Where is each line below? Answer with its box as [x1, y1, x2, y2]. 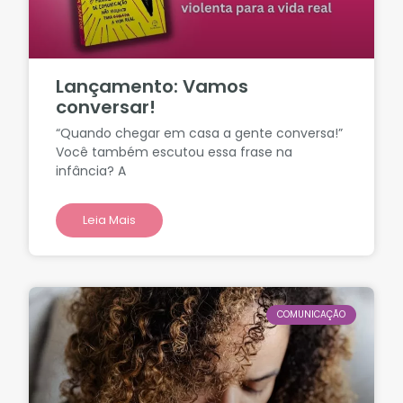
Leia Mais [83, 211, 137, 229]
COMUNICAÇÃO [276, 308, 345, 322]
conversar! [56, 94, 157, 121]
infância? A [56, 162, 127, 181]
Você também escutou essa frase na [56, 143, 293, 162]
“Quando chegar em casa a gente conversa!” [56, 124, 344, 143]
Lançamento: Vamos [56, 74, 249, 100]
